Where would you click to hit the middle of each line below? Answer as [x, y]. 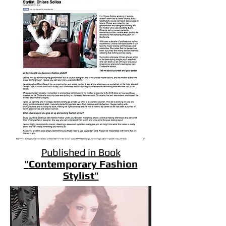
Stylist [78, 175]
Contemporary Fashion [83, 164]
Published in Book [81, 152]
